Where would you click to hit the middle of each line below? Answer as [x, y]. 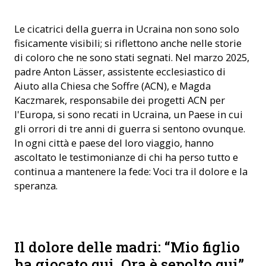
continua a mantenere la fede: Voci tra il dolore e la [131, 171]
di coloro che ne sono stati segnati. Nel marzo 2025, [132, 57]
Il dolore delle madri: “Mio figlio [127, 247]
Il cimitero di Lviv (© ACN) [61, 236]
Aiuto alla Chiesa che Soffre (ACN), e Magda [113, 86]
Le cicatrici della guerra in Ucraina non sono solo [127, 29]
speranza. [36, 186]
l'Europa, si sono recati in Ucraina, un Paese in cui [129, 114]
